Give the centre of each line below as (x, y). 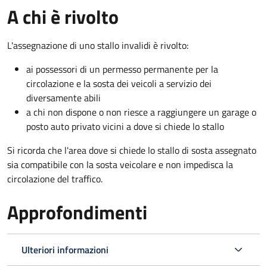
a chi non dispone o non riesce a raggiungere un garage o (141, 112)
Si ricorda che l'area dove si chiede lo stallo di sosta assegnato (132, 150)
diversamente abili (63, 97)
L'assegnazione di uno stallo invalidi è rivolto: (98, 45)
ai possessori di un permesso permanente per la (122, 69)
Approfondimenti (77, 212)
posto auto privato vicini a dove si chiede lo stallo (125, 126)
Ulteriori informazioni (65, 249)
